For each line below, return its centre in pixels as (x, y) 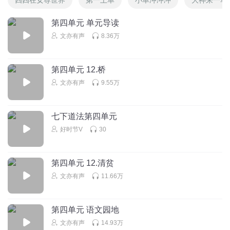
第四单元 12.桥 (79, 69)
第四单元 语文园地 (85, 209)
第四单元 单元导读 (85, 23)
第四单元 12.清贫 (83, 163)
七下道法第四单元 (84, 116)
